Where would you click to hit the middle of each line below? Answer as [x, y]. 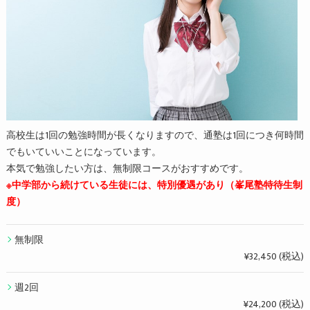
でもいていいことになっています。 [83, 153]
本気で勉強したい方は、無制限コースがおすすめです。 [127, 169]
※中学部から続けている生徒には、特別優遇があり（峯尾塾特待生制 [154, 186]
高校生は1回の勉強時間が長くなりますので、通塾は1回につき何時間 [155, 136]
